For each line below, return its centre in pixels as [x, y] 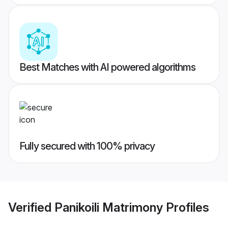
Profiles [186, 207]
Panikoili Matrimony [109, 207]
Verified [31, 207]
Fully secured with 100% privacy [87, 146]
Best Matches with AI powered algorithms [107, 67]
